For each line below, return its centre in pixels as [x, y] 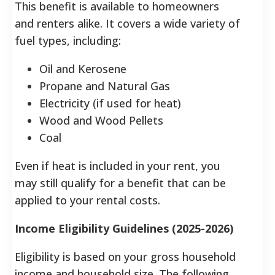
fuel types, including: [68, 40]
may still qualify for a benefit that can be [120, 183]
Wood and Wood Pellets [101, 120]
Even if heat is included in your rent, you [118, 165]
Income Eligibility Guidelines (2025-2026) [124, 228]
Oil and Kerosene [83, 68]
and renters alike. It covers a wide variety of [127, 23]
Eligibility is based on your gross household [125, 256]
